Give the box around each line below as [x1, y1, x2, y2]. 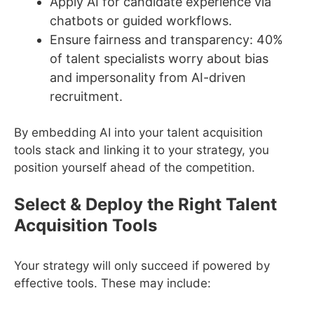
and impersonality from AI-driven [50, 70, 246, 86]
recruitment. [50, 89, 123, 104]
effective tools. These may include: [14, 276, 211, 291]
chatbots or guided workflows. [50, 13, 232, 29]
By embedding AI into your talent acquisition [14, 125, 263, 139]
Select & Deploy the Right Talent [14, 194, 277, 215]
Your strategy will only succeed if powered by [14, 259, 270, 273]
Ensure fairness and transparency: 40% [50, 32, 283, 48]
